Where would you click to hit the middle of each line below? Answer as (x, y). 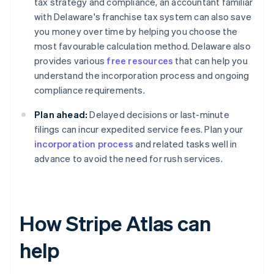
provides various (71, 61)
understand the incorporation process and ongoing (142, 76)
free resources (140, 61)
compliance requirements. (90, 90)
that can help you (210, 61)
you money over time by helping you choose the (136, 31)
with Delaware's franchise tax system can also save (143, 17)
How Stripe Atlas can (115, 223)
